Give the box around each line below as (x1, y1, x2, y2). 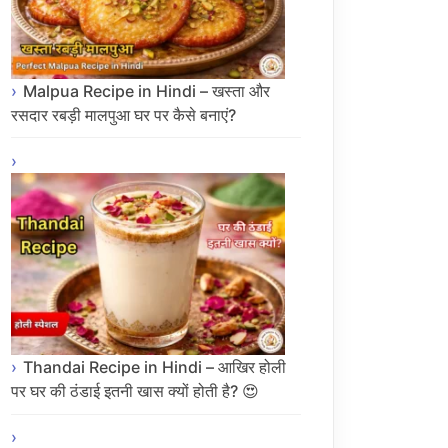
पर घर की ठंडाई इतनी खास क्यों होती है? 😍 (11, 381, 259, 402)
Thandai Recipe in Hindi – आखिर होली (23, 357, 286, 378)
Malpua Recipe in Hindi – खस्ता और (23, 80, 270, 101)
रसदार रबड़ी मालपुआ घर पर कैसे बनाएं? (11, 104, 236, 125)
